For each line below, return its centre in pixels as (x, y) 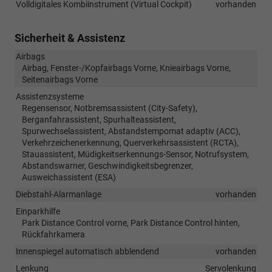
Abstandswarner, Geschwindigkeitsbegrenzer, (107, 165)
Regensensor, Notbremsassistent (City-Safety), (110, 108)
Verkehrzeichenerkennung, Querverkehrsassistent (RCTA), (130, 142)
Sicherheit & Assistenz (70, 38)
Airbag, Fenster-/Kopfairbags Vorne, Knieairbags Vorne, (126, 68)
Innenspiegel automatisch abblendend (87, 251)
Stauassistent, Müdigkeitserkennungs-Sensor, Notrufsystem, (135, 154)
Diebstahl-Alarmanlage (59, 194)
